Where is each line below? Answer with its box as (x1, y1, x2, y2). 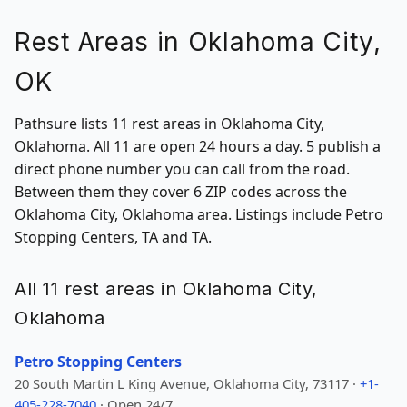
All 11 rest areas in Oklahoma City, (15, 278, 318, 300)
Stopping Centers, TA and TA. (15, 227, 212, 247)
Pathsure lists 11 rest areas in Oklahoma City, (15, 114, 324, 134)
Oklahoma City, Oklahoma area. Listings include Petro (15, 204, 383, 224)
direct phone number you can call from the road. (15, 159, 350, 179)
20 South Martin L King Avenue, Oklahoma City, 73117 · (15, 374, 360, 392)
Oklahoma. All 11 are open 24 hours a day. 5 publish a (15, 136, 381, 156)
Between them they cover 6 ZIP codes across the (15, 182, 347, 202)
